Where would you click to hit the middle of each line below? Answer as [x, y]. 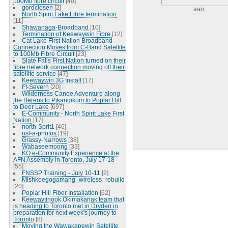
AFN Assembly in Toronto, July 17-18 [64, 159]
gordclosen [37, 7]
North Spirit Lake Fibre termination [69, 14]
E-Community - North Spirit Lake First [73, 113]
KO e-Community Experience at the [70, 153]
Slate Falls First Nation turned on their [74, 60]
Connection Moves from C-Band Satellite [69, 47]
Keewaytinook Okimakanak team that [73, 199]
